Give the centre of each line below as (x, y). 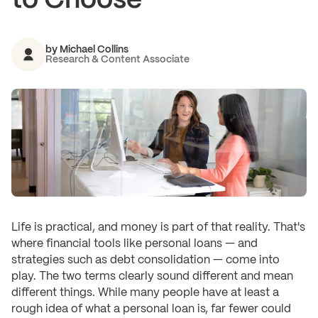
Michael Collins (94, 49)
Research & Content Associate (117, 59)
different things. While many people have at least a (145, 292)
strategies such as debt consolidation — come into (146, 260)
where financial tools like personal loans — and (135, 243)
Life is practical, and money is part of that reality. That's (158, 227)
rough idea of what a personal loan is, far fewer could (151, 309)
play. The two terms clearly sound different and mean (152, 276)
